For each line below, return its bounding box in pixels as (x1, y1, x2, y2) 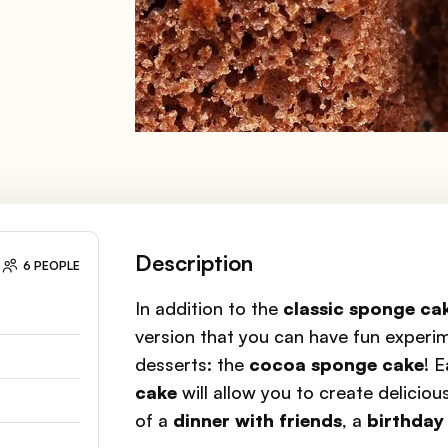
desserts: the (135, 353, 250, 375)
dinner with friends (173, 409, 343, 431)
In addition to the (135, 297, 284, 319)
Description (135, 249, 254, 276)
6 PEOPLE (23, 258, 81, 274)
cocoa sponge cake (249, 353, 425, 375)
